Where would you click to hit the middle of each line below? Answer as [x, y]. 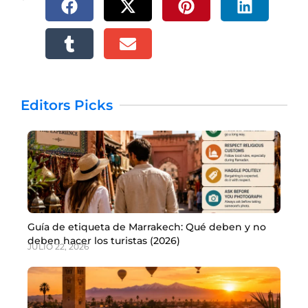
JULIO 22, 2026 [58, 247]
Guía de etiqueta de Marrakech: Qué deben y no [147, 227]
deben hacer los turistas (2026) [104, 241]
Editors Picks [67, 106]
